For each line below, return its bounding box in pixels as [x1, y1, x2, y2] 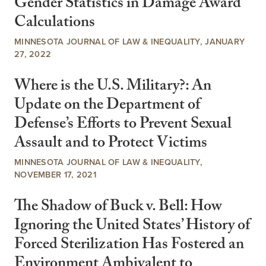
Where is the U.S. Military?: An [14, 74, 211, 100]
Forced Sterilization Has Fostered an [14, 233, 244, 259]
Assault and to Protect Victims [14, 131, 207, 157]
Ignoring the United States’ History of [14, 214, 250, 240]
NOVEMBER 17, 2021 [14, 168, 96, 181]
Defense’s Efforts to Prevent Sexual [14, 112, 232, 138]
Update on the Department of [14, 93, 200, 119]
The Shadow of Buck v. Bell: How [14, 195, 222, 221]
